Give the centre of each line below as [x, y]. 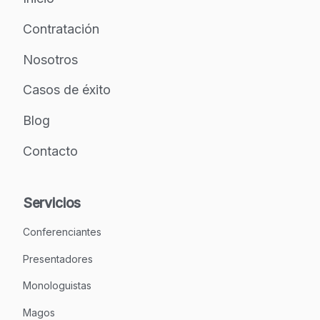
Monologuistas [57, 286]
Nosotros [50, 59]
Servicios [52, 203]
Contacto [50, 151]
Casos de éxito [66, 90]
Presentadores [57, 259]
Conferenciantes [62, 232]
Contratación [61, 29]
